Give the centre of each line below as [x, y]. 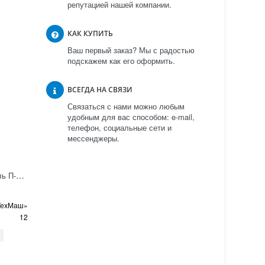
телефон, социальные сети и [119, 128]
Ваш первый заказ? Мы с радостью [131, 50]
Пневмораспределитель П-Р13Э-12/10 [20, 175]
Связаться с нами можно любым [126, 106]
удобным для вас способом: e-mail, [131, 117]
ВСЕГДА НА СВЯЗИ [100, 90]
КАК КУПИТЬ [90, 34]
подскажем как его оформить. [121, 61]
